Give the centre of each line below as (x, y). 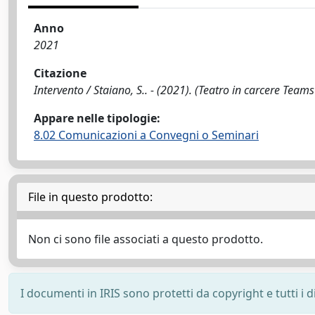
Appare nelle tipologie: (97, 118)
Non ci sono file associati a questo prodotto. (146, 239)
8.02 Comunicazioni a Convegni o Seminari (146, 135)
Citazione (60, 73)
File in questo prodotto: (90, 197)
